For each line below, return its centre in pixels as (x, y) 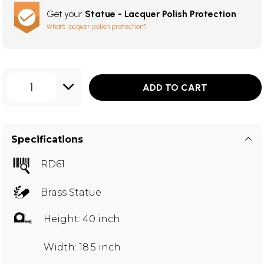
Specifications (47, 139)
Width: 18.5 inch (82, 247)
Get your (66, 14)
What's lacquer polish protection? (97, 27)
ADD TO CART (175, 87)
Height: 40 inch (82, 219)
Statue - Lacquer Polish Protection (161, 14)
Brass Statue (71, 192)
